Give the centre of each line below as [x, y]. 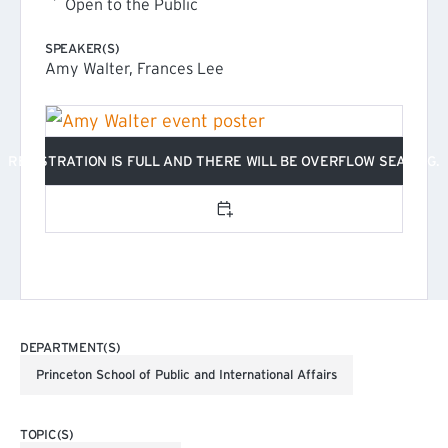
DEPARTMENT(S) [70, 347]
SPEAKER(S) [82, 48]
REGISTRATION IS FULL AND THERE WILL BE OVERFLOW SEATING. [224, 161]
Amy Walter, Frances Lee [134, 68]
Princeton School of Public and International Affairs [186, 374]
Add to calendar [287, 222]
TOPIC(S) [47, 434]
